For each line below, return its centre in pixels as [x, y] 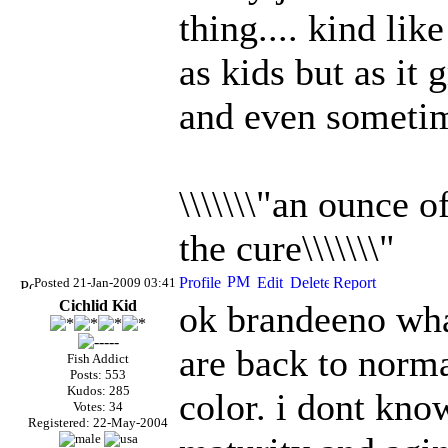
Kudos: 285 [98, 390]
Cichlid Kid [98, 305]
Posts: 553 [98, 374]
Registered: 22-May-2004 [98, 422]
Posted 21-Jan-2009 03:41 [105, 282]
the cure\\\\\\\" [287, 248]
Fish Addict [98, 358]
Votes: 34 [98, 406]
